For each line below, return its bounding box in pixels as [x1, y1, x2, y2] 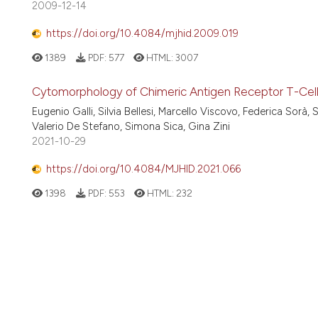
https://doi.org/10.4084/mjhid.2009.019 [46, 26, 238, 40]
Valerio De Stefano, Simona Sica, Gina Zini [32, 120, 230, 133]
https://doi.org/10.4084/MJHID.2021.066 [46, 162, 241, 175]
